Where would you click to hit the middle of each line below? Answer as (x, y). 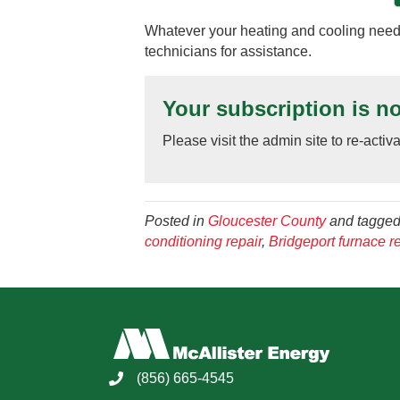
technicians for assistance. (228, 52)
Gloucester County (267, 221)
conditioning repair (203, 242)
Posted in (176, 221)
